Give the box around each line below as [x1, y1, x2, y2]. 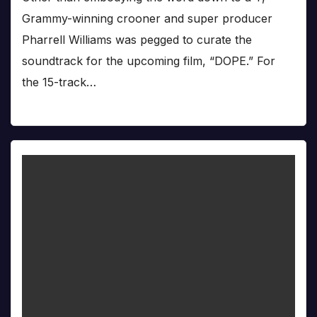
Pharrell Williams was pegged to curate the [22, 33, 252, 47]
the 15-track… [22, 75, 96, 90]
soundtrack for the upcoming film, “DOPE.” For [22, 54, 275, 69]
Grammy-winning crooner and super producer [22, 11, 272, 26]
